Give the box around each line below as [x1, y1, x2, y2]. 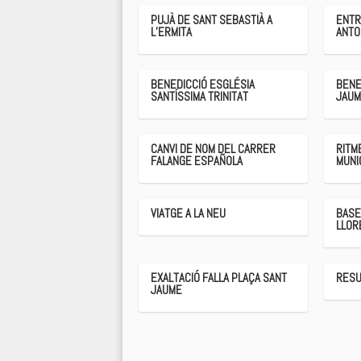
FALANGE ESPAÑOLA [151, 153, 243, 169]
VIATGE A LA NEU [151, 205, 226, 222]
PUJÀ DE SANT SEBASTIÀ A [151, 12, 272, 27]
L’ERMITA [151, 24, 192, 39]
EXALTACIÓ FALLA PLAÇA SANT [151, 270, 287, 286]
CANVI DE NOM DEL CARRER [151, 141, 276, 157]
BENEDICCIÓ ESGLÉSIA [151, 77, 255, 93]
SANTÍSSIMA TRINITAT [151, 89, 248, 105]
